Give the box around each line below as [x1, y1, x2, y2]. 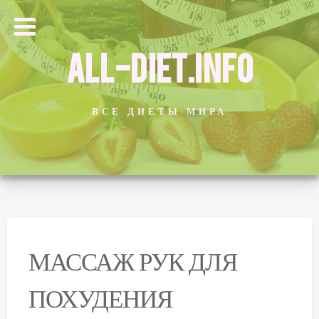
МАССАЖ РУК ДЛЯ [28, 241, 237, 274]
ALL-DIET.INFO [66, 45, 253, 88]
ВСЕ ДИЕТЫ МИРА [92, 105, 227, 117]
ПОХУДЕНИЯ [28, 278, 172, 311]
